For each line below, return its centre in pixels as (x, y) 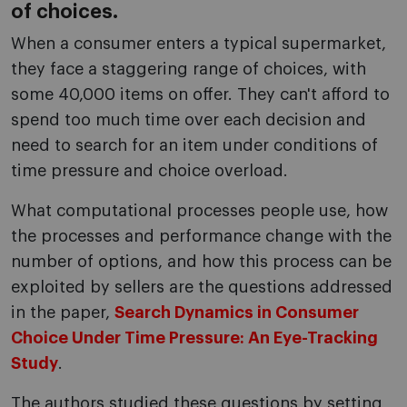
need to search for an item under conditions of (194, 146)
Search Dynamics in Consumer (237, 313)
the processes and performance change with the (201, 237)
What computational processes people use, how (199, 211)
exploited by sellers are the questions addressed (202, 288)
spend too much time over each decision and (189, 120)
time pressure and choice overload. (149, 171)
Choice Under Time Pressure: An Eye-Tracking (194, 338)
